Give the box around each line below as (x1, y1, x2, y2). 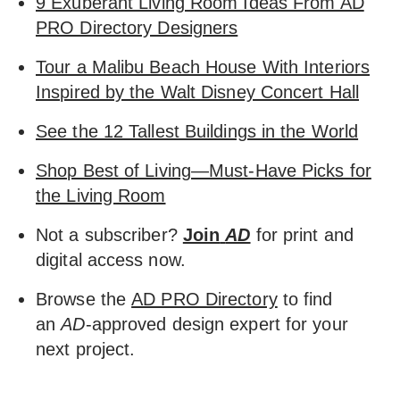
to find (277, 289, 333, 309)
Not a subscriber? (36, 225, 183, 245)
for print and (250, 225, 354, 245)
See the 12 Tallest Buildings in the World (36, 121, 359, 141)
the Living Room (36, 186, 166, 205)
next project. (36, 339, 136, 359)
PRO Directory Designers (36, 18, 238, 37)
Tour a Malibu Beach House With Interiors (36, 57, 371, 77)
